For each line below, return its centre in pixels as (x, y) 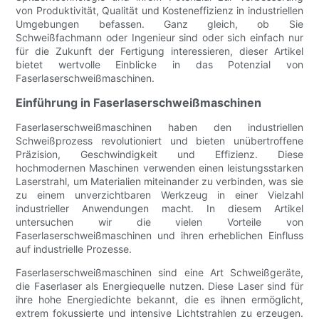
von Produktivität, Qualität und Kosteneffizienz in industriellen (159, 10)
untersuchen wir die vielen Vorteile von (159, 221)
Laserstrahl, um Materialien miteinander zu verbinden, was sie (159, 181)
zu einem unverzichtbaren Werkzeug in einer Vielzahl (159, 194)
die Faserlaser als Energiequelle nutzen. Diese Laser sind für (159, 286)
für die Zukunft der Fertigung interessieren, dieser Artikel (159, 51)
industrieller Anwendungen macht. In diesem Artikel (159, 208)
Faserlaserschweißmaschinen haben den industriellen (159, 127)
